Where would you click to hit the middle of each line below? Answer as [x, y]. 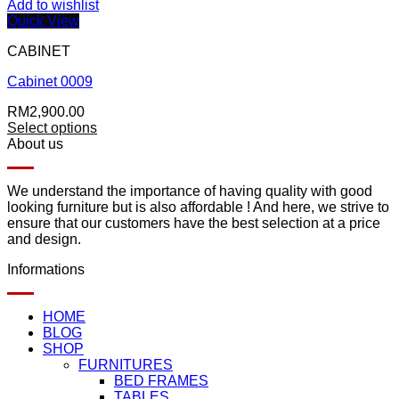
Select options [52, 128]
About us [35, 144]
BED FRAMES [161, 381]
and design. [44, 240]
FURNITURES [126, 365]
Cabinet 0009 [50, 82]
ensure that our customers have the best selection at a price [194, 224]
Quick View [43, 21]
